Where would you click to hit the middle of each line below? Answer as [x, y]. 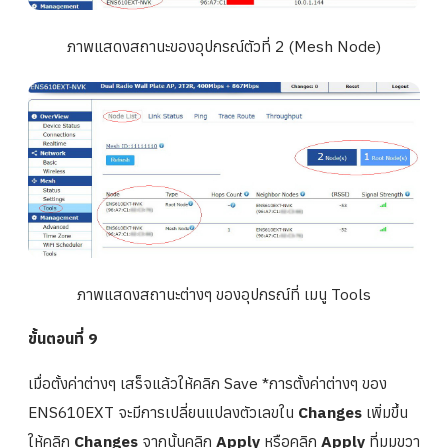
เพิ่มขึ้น [385, 411]
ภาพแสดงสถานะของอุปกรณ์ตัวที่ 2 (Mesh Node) [224, 45]
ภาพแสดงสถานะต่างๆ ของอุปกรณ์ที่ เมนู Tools [224, 293]
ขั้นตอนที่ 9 [62, 338]
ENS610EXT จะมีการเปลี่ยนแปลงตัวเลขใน [163, 411]
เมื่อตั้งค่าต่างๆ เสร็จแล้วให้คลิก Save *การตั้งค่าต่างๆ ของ [207, 382]
